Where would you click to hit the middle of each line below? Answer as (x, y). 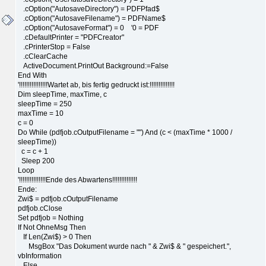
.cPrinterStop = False (54, 47)
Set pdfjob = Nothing (51, 218)
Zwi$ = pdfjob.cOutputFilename (68, 199)
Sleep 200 (36, 161)
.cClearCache (43, 56)
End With (32, 75)
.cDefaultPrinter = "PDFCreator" (71, 37)
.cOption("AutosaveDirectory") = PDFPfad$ (89, 9)
